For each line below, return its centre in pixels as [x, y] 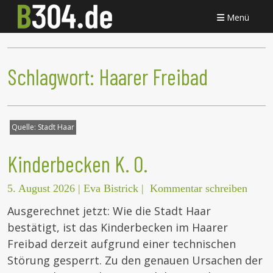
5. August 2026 [41, 189]
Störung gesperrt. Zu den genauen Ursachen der [135, 261]
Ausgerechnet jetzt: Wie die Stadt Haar [109, 211]
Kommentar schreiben [199, 189]
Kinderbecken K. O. [77, 164]
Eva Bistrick [111, 189]
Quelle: [25, 127]
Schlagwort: [53, 77]
